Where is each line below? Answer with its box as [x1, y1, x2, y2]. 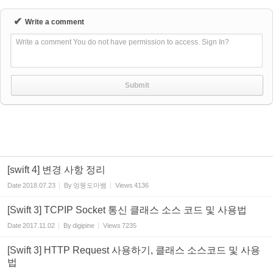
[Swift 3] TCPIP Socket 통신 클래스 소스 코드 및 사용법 [7, 205, 247, 215]
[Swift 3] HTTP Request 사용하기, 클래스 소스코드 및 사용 [7, 245, 260, 255]
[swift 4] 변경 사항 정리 [7, 165, 105, 175]
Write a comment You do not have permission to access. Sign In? [16, 38, 229, 46]
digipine [73, 222, 94, 229]
